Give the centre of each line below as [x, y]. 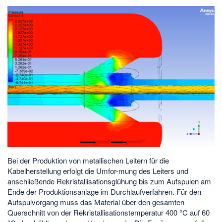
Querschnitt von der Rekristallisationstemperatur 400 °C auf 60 [109, 212]
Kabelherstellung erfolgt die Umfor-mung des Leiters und [98, 170]
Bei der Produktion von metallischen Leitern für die [88, 160]
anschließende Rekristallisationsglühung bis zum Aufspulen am [109, 181]
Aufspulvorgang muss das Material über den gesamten [96, 202]
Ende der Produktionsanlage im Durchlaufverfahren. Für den [104, 191]
